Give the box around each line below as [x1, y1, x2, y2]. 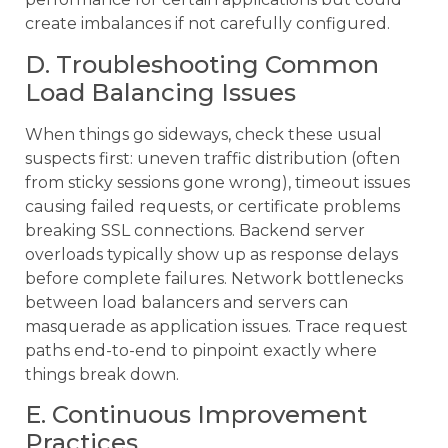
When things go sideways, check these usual [25, 124, 382, 144]
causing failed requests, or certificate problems [25, 196, 400, 216]
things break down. [25, 364, 179, 384]
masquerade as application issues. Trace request [25, 316, 408, 336]
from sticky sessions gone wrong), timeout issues [25, 172, 410, 192]
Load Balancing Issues [25, 77, 296, 107]
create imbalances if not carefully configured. [25, 14, 390, 34]
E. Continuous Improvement [25, 400, 367, 430]
